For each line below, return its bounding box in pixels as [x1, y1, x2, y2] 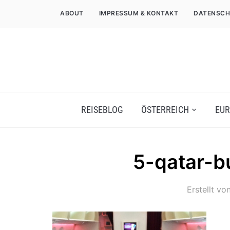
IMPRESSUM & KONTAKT [99, 9, 178, 17]
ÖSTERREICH [141, 104, 189, 115]
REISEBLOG [81, 104, 123, 115]
